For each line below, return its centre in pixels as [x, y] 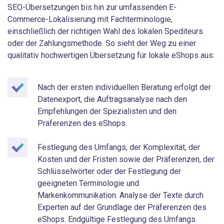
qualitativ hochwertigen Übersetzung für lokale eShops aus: [111, 55]
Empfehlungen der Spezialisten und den [107, 111]
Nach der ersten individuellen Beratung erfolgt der [124, 87]
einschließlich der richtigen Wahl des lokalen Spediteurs [105, 31]
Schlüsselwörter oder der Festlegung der [109, 171]
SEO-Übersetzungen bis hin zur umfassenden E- [92, 7]
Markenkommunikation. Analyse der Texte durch [120, 195]
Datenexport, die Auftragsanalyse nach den [112, 99]
